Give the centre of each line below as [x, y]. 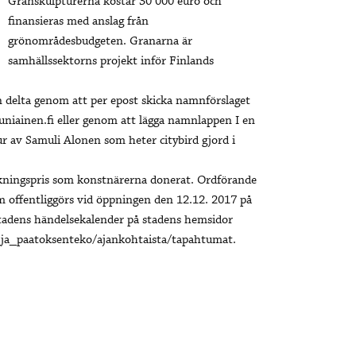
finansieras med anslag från [78, 22]
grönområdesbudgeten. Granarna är [100, 42]
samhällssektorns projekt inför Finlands [111, 62]
